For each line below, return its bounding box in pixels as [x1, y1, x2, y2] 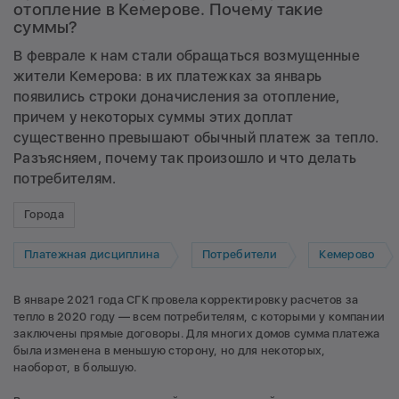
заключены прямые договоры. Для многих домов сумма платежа [13, 326, 380, 340]
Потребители [201, 248, 277, 262]
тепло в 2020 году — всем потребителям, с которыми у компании [13, 309, 386, 323]
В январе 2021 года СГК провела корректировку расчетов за [13, 292, 359, 306]
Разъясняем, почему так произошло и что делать [13, 149, 357, 167]
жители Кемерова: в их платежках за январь [13, 67, 322, 85]
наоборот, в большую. [13, 360, 137, 374]
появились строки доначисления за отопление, [13, 87, 340, 105]
